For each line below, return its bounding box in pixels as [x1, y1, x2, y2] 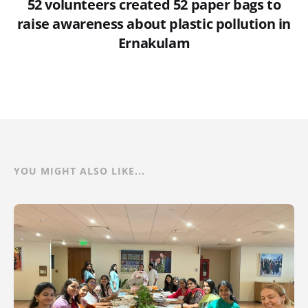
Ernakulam [118, 33, 190, 52]
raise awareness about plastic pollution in [16, 14, 291, 33]
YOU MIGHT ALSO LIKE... [14, 164, 145, 177]
